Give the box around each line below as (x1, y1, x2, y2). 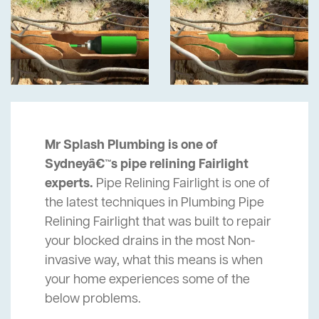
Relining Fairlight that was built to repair (45, 214, 271, 231)
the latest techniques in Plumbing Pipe (45, 194, 264, 212)
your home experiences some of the (45, 271, 250, 289)
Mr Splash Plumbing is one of (45, 137, 218, 155)
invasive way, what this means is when (45, 252, 263, 270)
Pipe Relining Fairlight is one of (93, 175, 270, 193)
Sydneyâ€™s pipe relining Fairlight (45, 156, 249, 174)
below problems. (45, 291, 141, 308)
